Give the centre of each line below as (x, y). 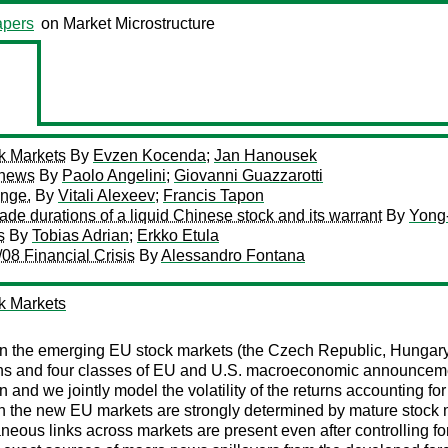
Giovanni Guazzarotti (248, 175)
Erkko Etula (178, 235)
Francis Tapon (213, 195)
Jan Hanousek (265, 155)
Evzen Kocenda (149, 155)
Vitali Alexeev (106, 195)
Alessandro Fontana (233, 255)
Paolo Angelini (114, 175)
